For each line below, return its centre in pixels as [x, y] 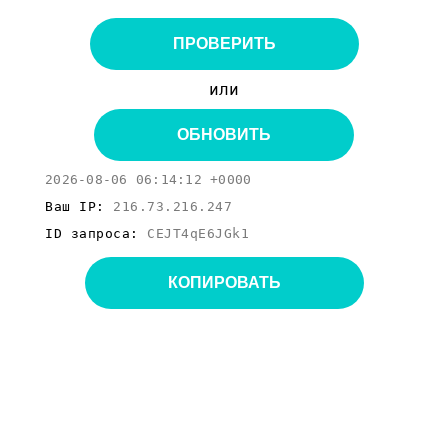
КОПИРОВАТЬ [224, 282]
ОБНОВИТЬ [224, 134]
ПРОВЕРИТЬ [224, 43]
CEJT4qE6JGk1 [198, 233]
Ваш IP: [79, 206]
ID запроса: [96, 233]
